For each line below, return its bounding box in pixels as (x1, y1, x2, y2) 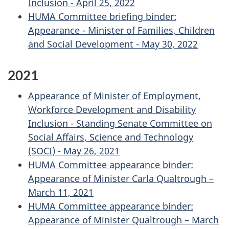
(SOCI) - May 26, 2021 (28, 145, 120, 157)
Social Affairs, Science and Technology (28, 131, 193, 143)
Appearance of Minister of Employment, (28, 89, 201, 102)
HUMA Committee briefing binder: (28, 10, 176, 22)
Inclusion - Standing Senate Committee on (28, 117, 212, 129)
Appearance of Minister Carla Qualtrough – (28, 172, 214, 185)
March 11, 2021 (28, 186, 94, 198)
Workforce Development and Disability (28, 103, 196, 116)
